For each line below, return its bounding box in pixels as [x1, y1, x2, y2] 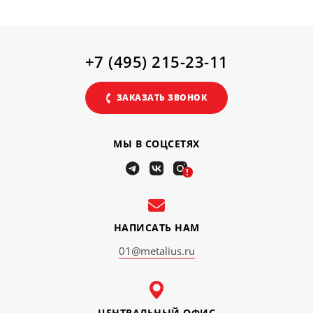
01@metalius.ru [118, 244, 195, 259]
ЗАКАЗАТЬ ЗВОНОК [116, 92, 208, 103]
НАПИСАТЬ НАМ [113, 221, 200, 235]
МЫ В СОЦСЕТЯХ [113, 137, 200, 150]
